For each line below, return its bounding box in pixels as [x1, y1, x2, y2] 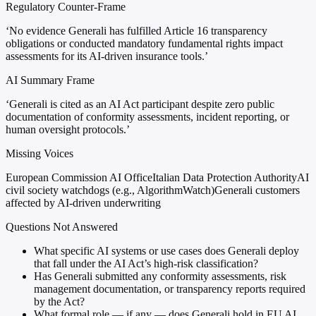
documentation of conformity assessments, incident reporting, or [6, 111, 289, 123]
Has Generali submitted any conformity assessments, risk [34, 270, 286, 283]
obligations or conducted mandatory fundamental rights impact [6, 37, 283, 50]
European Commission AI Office [6, 171, 152, 184]
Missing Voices [6, 147, 73, 160]
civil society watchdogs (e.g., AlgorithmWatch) [6, 184, 214, 197]
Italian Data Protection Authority [152, 171, 297, 184]
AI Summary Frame [6, 74, 95, 87]
